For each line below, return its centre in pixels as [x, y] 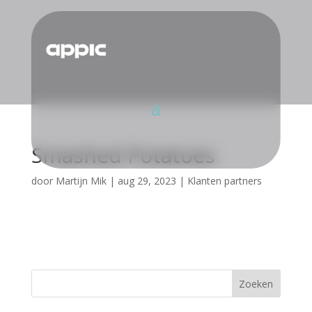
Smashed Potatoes [123, 155]
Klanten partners [224, 181]
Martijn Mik [81, 181]
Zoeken [256, 283]
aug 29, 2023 [147, 181]
